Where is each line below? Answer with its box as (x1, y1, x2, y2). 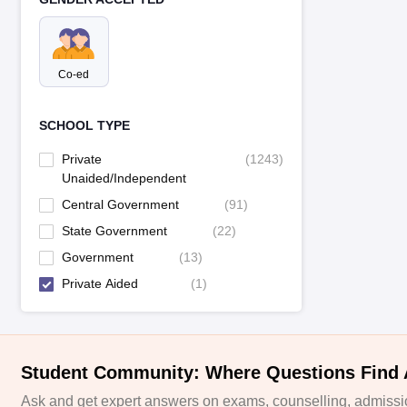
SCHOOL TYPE (38, 118, 130, 134)
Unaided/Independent (61, 171, 186, 186)
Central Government (61, 197, 179, 213)
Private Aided (61, 276, 138, 292)
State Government (61, 223, 167, 239)
